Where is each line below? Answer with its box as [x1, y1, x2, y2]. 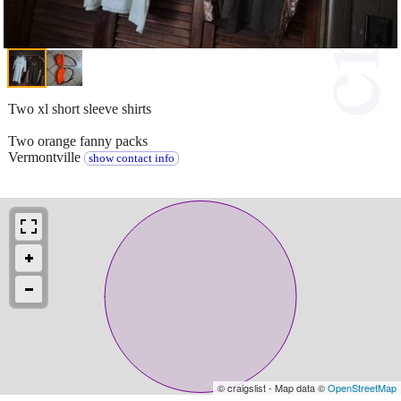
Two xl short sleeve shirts [8, 100, 151, 116]
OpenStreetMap [328, 380, 397, 395]
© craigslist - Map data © [218, 380, 328, 395]
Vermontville [8, 149, 84, 165]
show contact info [88, 151, 175, 165]
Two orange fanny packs [8, 132, 148, 149]
